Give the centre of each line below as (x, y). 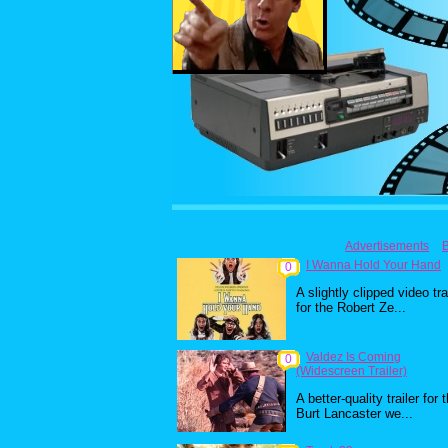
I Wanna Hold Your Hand (373, 265)
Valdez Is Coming (353, 357)
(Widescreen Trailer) (351, 371)
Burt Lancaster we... (354, 413)
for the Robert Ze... (351, 307)
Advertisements (387, 246)
